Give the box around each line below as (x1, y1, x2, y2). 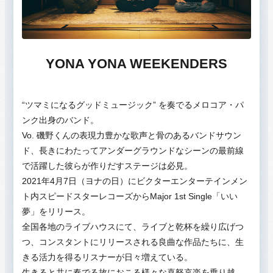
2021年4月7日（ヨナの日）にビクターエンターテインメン (22, 176, 247, 186)
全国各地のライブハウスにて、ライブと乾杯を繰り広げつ (22, 222, 244, 232)
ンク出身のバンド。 (22, 115, 99, 126)
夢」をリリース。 (22, 207, 90, 217)
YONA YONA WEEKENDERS (46, 56, 227, 72)
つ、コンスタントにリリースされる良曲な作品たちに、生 (22, 237, 244, 247)
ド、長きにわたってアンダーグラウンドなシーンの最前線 (22, 146, 244, 156)
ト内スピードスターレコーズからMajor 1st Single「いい (22, 191, 238, 202)
